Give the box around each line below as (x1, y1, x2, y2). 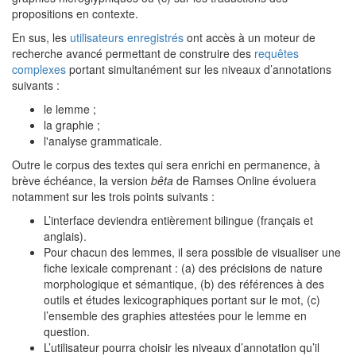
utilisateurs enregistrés (70, 29, 184, 45)
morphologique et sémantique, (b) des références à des (44, 276, 324, 292)
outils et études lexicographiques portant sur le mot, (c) (44, 292, 320, 308)
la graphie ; (44, 117, 100, 133)
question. (44, 323, 90, 339)
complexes (12, 61, 66, 77)
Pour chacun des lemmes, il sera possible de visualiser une (44, 244, 341, 260)
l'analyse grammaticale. (44, 133, 162, 149)
